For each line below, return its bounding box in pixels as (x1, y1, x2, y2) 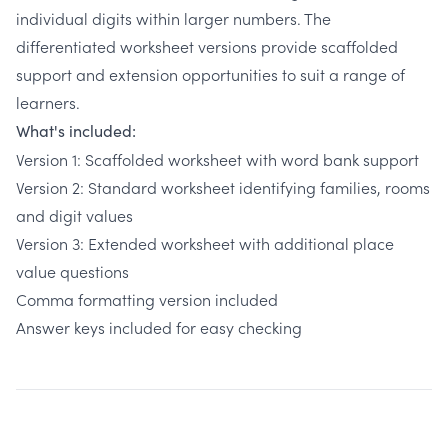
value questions (16, 260, 129, 283)
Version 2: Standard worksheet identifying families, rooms (16, 176, 430, 199)
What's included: (16, 120, 136, 142)
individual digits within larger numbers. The (16, 7, 331, 30)
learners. (16, 91, 80, 114)
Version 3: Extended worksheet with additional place (16, 232, 394, 255)
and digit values (16, 204, 133, 227)
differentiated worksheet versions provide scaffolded (16, 35, 398, 58)
